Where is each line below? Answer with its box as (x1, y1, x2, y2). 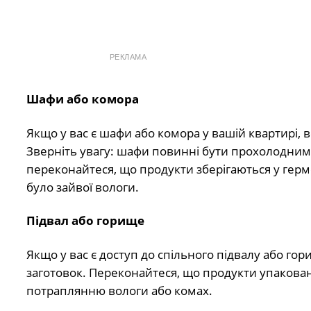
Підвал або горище (26, 212, 144, 229)
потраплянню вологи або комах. (26, 282, 212, 299)
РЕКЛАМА (109, 53, 147, 62)
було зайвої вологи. (26, 178, 139, 195)
